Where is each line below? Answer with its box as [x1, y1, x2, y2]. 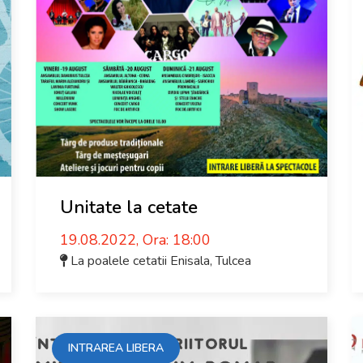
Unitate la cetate [60, 195, 198, 220]
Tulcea [216, 252, 251, 270]
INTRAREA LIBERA [68, 340, 164, 356]
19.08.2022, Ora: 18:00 [60, 230, 211, 250]
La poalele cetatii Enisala [70, 252, 210, 270]
